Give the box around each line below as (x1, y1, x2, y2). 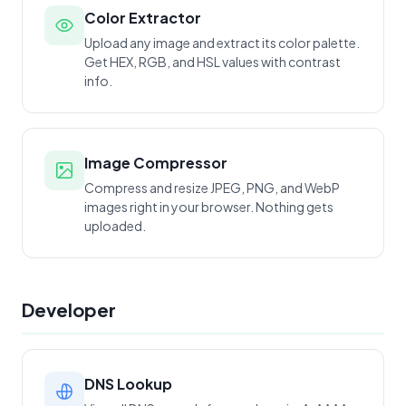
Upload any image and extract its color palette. (84, 34, 360, 51)
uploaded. (84, 217, 146, 234)
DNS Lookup (84, 374, 172, 393)
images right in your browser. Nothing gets (84, 198, 333, 215)
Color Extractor (84, 8, 201, 27)
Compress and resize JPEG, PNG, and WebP (84, 179, 340, 196)
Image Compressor (84, 153, 227, 172)
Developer (22, 298, 116, 321)
